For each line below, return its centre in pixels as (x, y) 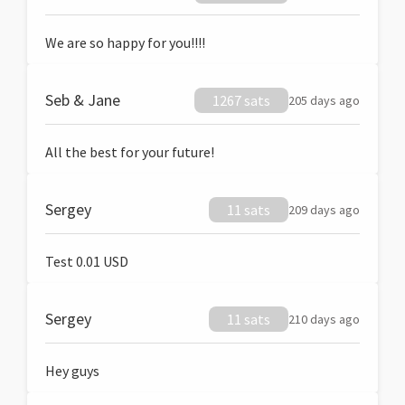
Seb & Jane (83, 100)
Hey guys (72, 371)
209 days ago (324, 210)
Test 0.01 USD (87, 261)
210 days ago (324, 319)
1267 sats (241, 100)
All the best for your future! (130, 152)
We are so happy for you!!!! (125, 42)
